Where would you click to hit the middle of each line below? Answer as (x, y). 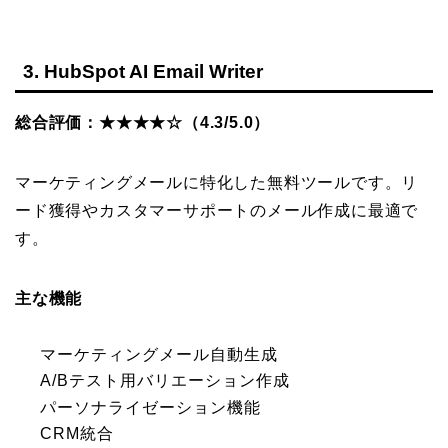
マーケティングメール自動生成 (159, 354)
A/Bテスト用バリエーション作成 (165, 381)
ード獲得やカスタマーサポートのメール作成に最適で (217, 210)
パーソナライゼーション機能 (150, 407)
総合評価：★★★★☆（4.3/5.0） (143, 122)
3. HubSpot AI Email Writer (143, 71)
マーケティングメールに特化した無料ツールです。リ (217, 182)
